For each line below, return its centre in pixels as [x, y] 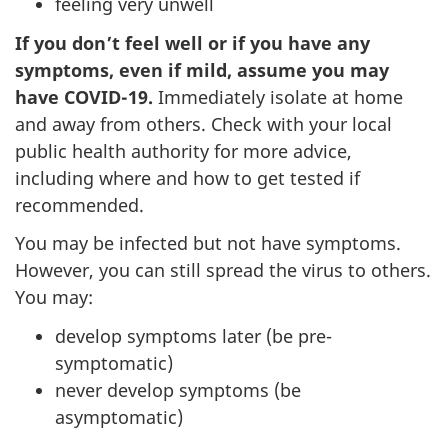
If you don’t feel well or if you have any [192, 42]
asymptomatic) [119, 416]
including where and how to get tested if [187, 177]
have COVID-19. [86, 96]
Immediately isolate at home [280, 96]
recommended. [79, 204]
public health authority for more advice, [183, 150]
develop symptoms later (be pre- [193, 335]
